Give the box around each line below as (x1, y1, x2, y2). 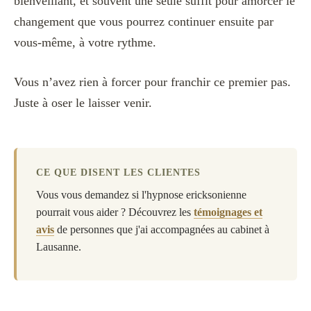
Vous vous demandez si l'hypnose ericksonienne (36, 189, 246, 201)
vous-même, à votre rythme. (14, 35, 156, 50)
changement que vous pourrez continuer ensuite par (14, 15, 274, 29)
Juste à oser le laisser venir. (14, 96, 152, 110)
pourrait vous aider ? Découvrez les (36, 206, 194, 219)
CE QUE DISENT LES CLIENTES (36, 167, 201, 178)
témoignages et (194, 206, 262, 219)
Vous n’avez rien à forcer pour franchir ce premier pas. (14, 75, 291, 90)
